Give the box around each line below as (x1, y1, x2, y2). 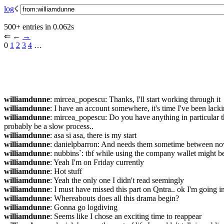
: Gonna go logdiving (50, 203, 117, 211)
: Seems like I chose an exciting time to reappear (50, 212, 201, 220)
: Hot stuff (50, 167, 82, 175)
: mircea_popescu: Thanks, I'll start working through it (50, 95, 220, 103)
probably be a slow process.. (4, 122, 93, 130)
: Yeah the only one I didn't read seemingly (50, 176, 184, 184)
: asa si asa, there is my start (50, 131, 136, 139)
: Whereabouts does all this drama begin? (50, 194, 179, 202)
